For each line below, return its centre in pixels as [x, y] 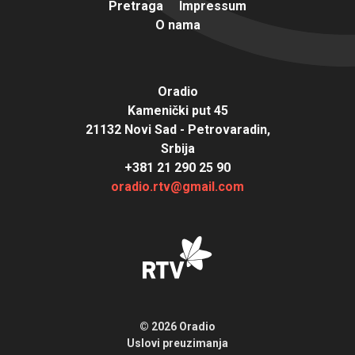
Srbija [177, 148]
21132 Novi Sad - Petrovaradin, [177, 129]
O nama [177, 25]
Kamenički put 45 [177, 110]
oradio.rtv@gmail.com [177, 186]
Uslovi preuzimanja [177, 343]
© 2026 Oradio [177, 326]
